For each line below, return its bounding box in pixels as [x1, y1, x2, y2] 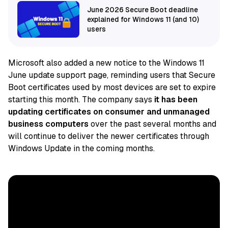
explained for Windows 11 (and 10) [87, 14, 199, 24]
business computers [8, 119, 89, 130]
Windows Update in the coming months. [8, 143, 155, 154]
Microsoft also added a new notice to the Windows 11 [8, 58, 205, 69]
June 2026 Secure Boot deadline [87, 5, 198, 14]
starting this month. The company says [8, 94, 154, 105]
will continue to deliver [8, 131, 94, 142]
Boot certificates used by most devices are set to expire [8, 82, 216, 93]
